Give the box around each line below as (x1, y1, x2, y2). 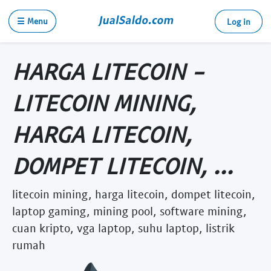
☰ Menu (17, 16, 48, 26)
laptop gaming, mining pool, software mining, (12, 203, 247, 218)
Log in (227, 16, 250, 27)
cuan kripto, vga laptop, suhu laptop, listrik (12, 220, 235, 235)
